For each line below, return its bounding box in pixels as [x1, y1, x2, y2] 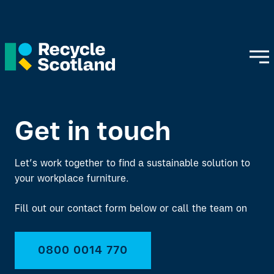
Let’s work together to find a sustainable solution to [15, 159, 250, 169]
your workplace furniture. [15, 174, 128, 184]
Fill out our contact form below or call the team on [15, 204, 247, 214]
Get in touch [15, 120, 171, 147]
